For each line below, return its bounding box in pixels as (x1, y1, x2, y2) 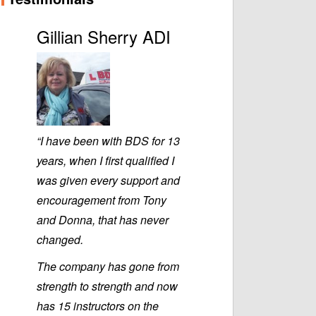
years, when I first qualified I (37, 152, 174, 169)
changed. (37, 231, 83, 248)
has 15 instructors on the (37, 298, 159, 315)
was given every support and (37, 172, 180, 189)
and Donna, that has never (37, 212, 169, 229)
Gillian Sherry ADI (37, 24, 171, 49)
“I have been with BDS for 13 (37, 133, 180, 150)
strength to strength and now (37, 278, 178, 295)
